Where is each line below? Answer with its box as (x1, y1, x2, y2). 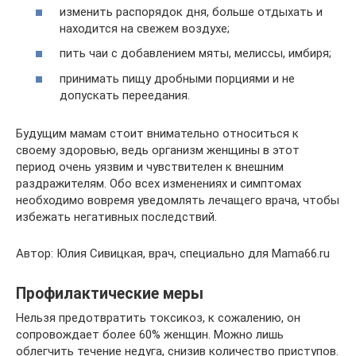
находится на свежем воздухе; (60, 21, 230, 36)
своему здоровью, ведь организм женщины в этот (16, 142, 300, 157)
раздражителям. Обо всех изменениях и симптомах (16, 176, 301, 191)
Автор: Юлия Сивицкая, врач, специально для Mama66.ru (16, 246, 330, 261)
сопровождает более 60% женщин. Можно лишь (16, 327, 284, 342)
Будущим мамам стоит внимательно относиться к (16, 126, 299, 141)
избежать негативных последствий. (16, 209, 217, 224)
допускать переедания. (60, 87, 190, 103)
